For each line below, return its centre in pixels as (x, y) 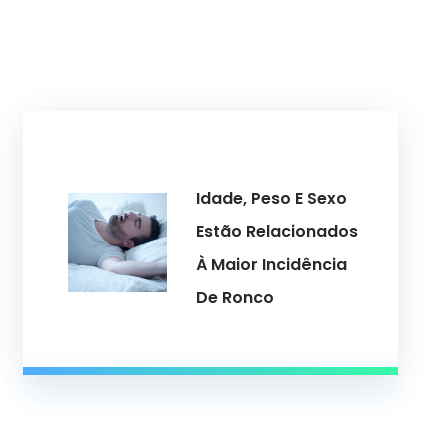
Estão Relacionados (277, 231)
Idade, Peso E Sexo (272, 198)
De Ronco (235, 297)
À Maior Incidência (272, 264)
